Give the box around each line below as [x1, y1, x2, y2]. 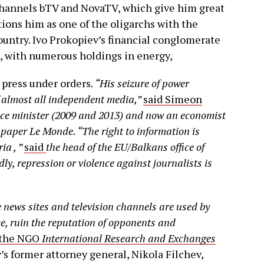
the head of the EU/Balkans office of [46, 140, 204, 154]
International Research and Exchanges [42, 231, 216, 245]
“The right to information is [77, 124, 200, 138]
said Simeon [143, 92, 202, 106]
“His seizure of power [95, 76, 189, 90]
